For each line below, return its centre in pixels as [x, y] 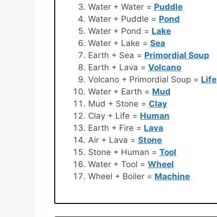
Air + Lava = [113, 140]
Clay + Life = [114, 116]
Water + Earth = [120, 91]
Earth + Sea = [116, 55]
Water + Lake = [119, 43]
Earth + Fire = [116, 128]
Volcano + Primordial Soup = [145, 79]
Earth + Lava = [118, 67]
